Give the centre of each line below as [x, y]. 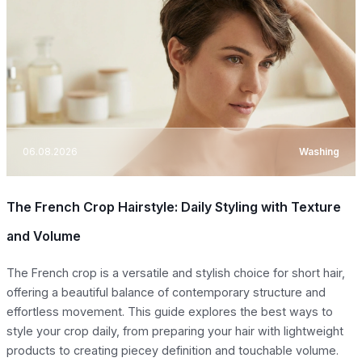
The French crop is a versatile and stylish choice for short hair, [176, 272]
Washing [319, 152]
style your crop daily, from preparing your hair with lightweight [175, 330]
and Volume [44, 236]
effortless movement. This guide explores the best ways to [170, 311]
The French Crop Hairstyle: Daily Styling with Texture [174, 206]
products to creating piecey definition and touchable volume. [173, 350]
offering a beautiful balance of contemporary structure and [166, 292]
